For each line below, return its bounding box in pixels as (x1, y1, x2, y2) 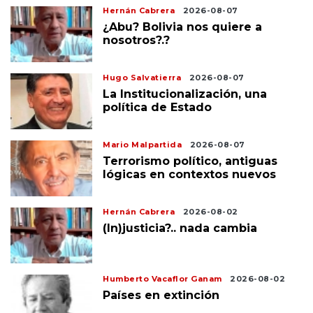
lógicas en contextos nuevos (103, 167, 277, 181)
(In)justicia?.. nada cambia (103, 221, 258, 235)
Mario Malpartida (103, 139, 182, 150)
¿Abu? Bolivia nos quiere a (103, 20, 263, 34)
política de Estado (103, 100, 212, 114)
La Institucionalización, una (103, 87, 268, 101)
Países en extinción (103, 288, 220, 302)
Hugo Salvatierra (103, 72, 182, 82)
